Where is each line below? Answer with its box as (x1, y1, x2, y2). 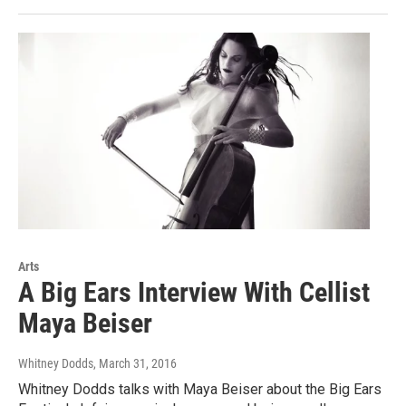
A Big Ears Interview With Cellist (18, 275, 370, 308)
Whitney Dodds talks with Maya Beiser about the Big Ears (18, 380, 382, 398)
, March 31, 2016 (93, 355, 177, 371)
